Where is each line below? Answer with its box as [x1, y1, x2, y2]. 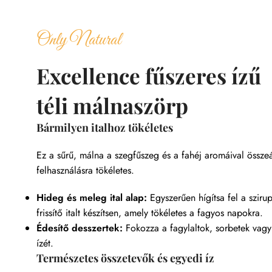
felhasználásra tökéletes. [36, 163, 137, 178]
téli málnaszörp [36, 91, 188, 120]
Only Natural [36, 29, 121, 52]
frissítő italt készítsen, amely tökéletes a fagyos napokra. [36, 206, 263, 220]
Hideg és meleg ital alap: [36, 191, 147, 205]
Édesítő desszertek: [36, 221, 123, 236]
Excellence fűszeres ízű [36, 61, 261, 90]
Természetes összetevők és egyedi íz [36, 251, 214, 266]
